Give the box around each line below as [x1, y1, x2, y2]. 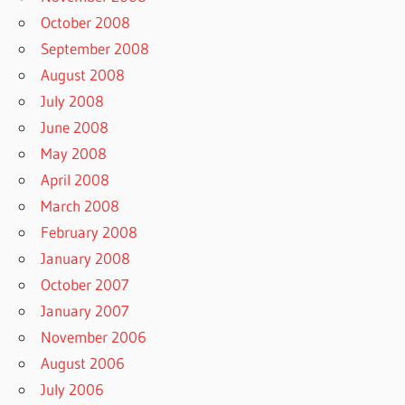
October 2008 [41, 12, 131, 32]
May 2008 [41, 143, 108, 163]
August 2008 [41, 64, 126, 84]
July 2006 [41, 379, 105, 399]
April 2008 [41, 169, 110, 189]
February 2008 [41, 221, 138, 241]
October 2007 [41, 274, 130, 294]
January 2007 [41, 300, 130, 320]
